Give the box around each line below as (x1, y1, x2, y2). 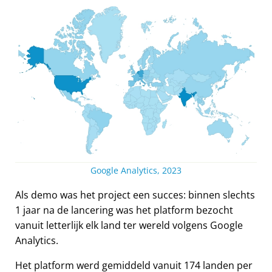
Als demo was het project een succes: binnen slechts (15, 188, 255, 202)
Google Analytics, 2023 (90, 165, 182, 177)
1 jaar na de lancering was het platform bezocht (15, 203, 233, 217)
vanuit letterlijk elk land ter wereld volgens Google (15, 219, 243, 233)
